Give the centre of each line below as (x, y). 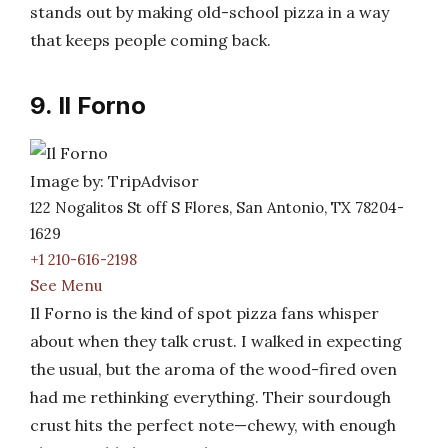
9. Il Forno (88, 105)
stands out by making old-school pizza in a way (209, 12)
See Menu (66, 285)
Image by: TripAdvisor (114, 181)
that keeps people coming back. (150, 40)
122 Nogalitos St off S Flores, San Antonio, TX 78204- (217, 207)
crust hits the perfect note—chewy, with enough (213, 425)
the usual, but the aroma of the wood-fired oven (213, 369)
